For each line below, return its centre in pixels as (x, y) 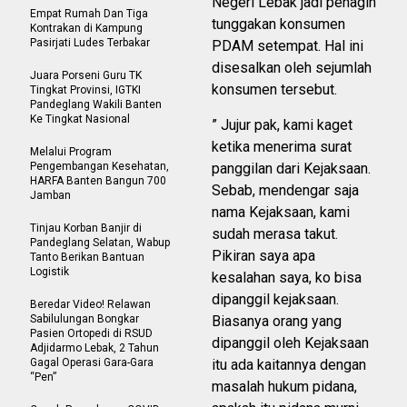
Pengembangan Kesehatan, (99, 167)
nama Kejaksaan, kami (281, 213)
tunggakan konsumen (278, 25)
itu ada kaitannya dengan (289, 365)
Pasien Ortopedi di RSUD (91, 334)
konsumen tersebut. (274, 90)
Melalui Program (71, 152)
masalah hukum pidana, (284, 387)
